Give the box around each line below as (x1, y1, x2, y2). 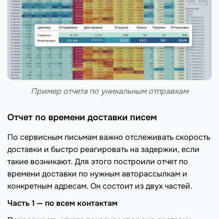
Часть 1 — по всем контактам (7, 197, 118, 208)
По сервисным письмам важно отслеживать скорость (7, 131, 210, 142)
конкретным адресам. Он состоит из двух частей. (7, 180, 192, 191)
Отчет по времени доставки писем (7, 111, 157, 123)
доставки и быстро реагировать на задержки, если (7, 144, 199, 154)
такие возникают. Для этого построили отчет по (7, 156, 188, 167)
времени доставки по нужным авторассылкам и (7, 168, 187, 179)
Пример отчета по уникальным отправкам (31, 86, 188, 96)
